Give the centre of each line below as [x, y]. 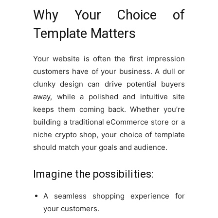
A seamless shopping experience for [114, 196]
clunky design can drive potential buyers [109, 84]
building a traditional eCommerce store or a [109, 122]
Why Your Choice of [109, 15]
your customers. [71, 208]
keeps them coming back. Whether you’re [109, 109]
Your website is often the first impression [109, 58]
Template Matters [84, 33]
